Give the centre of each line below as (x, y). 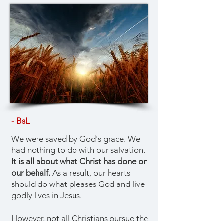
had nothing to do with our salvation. (78, 150)
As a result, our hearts (90, 173)
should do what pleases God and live (78, 184)
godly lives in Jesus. (47, 195)
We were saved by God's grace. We (76, 139)
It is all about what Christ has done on (79, 161)
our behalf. (31, 173)
